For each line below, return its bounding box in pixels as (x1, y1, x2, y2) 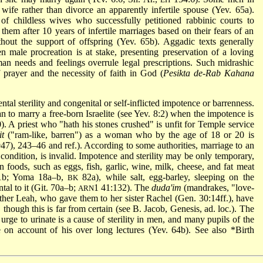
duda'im (151, 182, 181, 193)
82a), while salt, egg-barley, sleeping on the (78, 171, 254, 182)
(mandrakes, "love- (181, 182, 254, 193)
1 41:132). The (93, 182, 151, 193)
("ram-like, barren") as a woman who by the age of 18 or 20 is (4, 129, 254, 140)
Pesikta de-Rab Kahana (163, 68, 254, 78)
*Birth (230, 224, 254, 235)
